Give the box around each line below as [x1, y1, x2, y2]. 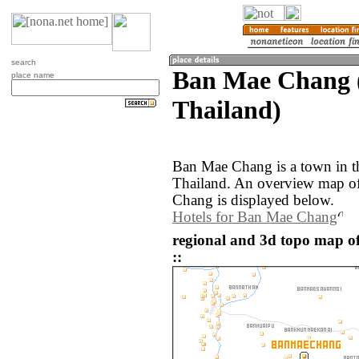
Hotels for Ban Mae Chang [172, 209, 337, 226]
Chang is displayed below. [172, 192, 334, 209]
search [11, 58, 36, 67]
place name [11, 71, 54, 79]
